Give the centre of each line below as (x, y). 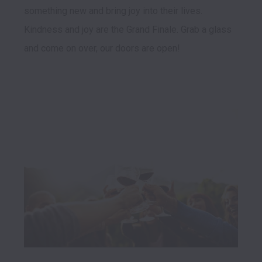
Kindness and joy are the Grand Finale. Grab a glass (128, 30)
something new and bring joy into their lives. (113, 11)
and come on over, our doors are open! (103, 49)
